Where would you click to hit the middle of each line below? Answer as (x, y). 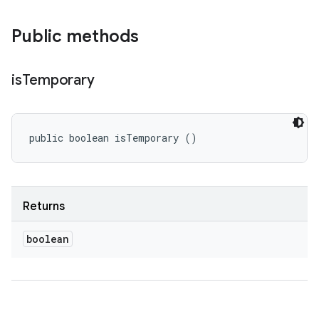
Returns (44, 206)
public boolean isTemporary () (113, 138)
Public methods (75, 36)
